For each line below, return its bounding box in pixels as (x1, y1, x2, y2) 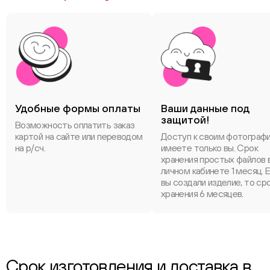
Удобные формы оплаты (15, 102, 140, 115)
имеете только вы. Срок (161, 142, 258, 153)
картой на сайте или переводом (15, 131, 143, 142)
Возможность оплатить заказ (15, 119, 135, 130)
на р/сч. (15, 142, 45, 153)
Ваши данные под (161, 102, 250, 115)
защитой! (161, 113, 209, 126)
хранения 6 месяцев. (161, 188, 243, 199)
